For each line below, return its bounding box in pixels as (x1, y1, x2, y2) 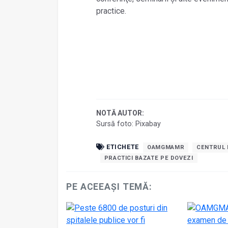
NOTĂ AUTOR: (96, 109, 144, 118)
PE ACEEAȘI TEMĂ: (66, 182, 153, 192)
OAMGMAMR (147, 144, 185, 151)
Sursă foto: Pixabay (96, 120, 161, 129)
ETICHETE (104, 143, 139, 151)
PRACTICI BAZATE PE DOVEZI (104, 154, 193, 161)
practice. (96, 6, 126, 16)
